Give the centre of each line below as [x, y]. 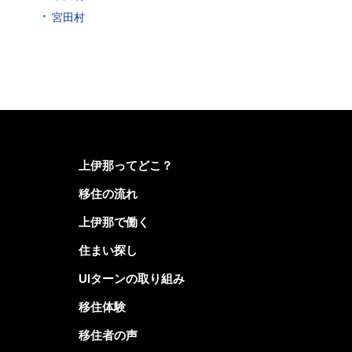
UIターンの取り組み [131, 279]
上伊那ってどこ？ [125, 166]
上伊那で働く [114, 222]
